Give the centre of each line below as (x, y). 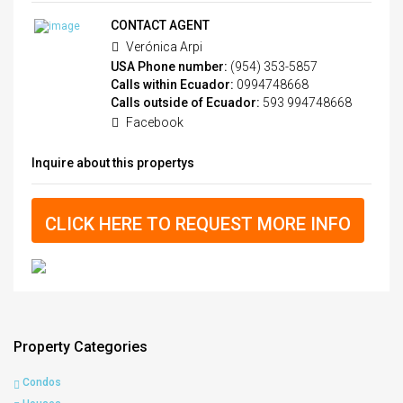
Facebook (153, 122)
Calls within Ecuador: (172, 84)
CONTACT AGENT (160, 25)
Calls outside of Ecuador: (185, 102)
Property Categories (81, 346)
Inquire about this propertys (113, 162)
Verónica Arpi (163, 46)
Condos (42, 382)
